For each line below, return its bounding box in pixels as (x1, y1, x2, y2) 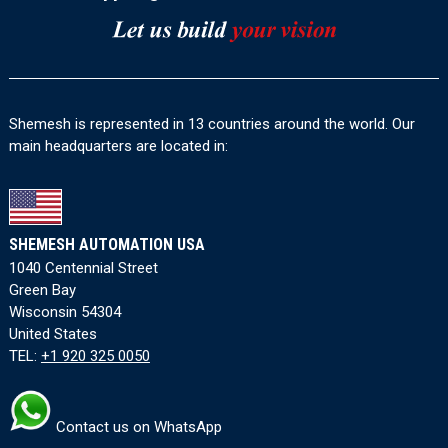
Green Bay (8, 281, 76, 300)
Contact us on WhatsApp (51, 418, 222, 437)
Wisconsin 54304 (8, 303, 121, 322)
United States (8, 325, 97, 344)
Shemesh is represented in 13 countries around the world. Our (8, 115, 415, 134)
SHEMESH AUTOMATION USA (8, 235, 205, 255)
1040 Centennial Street (8, 259, 158, 278)
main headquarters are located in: (8, 137, 228, 156)
